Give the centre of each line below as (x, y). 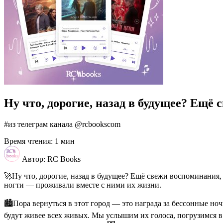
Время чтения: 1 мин (39, 141)
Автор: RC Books (51, 159)
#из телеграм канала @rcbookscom (62, 124)
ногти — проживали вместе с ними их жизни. (83, 185)
